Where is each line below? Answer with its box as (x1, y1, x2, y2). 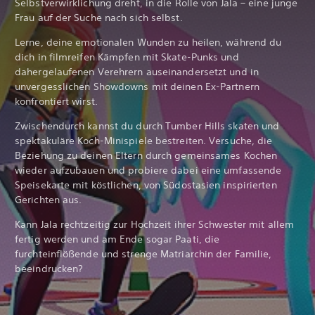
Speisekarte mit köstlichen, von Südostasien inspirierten (15, 178, 277, 191)
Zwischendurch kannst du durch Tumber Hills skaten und (15, 119, 280, 132)
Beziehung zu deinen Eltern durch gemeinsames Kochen (15, 148, 278, 162)
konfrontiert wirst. (15, 94, 98, 108)
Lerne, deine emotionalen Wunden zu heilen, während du (15, 35, 282, 49)
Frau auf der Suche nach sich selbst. (15, 11, 183, 24)
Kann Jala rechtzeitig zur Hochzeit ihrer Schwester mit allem (15, 217, 295, 231)
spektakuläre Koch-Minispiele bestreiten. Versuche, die (15, 134, 273, 147)
